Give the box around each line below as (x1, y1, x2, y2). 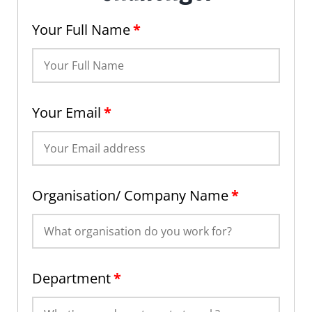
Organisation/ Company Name (32, 186, 228, 205)
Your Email (32, 103, 101, 123)
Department (32, 269, 111, 288)
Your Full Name (32, 20, 130, 40)
